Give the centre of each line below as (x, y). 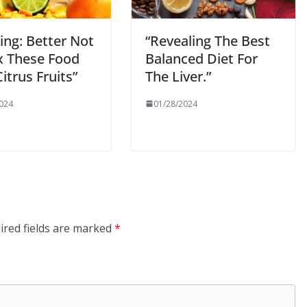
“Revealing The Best (208, 40)
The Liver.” (178, 76)
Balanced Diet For (201, 58)
